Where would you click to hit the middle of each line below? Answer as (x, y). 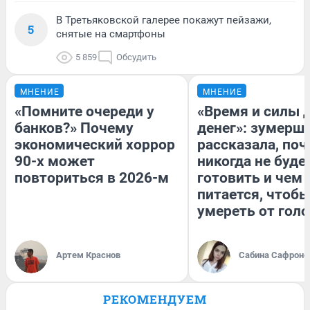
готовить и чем (250, 177)
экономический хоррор (95, 144)
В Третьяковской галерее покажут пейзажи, (164, 20)
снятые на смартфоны (111, 34)
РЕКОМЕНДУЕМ (155, 299)
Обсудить (136, 57)
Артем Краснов (88, 255)
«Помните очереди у (84, 111)
